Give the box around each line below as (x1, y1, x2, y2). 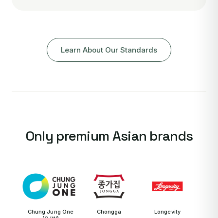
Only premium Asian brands (25, 127, 193, 145)
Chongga (96, 208, 122, 216)
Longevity (154, 208, 181, 216)
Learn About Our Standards (61, 45, 157, 55)
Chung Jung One (27, 208, 74, 216)
